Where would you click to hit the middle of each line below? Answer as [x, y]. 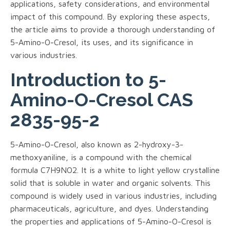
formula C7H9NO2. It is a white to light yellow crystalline [115, 170]
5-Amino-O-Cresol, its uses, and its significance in [102, 42]
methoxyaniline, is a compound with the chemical [101, 157]
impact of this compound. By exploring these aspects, [110, 16]
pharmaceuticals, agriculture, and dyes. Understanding [109, 208]
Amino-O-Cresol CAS [102, 99]
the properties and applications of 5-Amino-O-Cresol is [111, 221]
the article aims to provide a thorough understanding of [113, 29]
